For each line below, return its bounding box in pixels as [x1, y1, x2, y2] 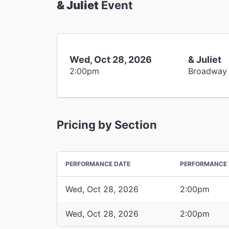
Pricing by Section [57, 118, 157, 131]
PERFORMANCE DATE [65, 159, 130, 168]
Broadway [188, 65, 227, 76]
